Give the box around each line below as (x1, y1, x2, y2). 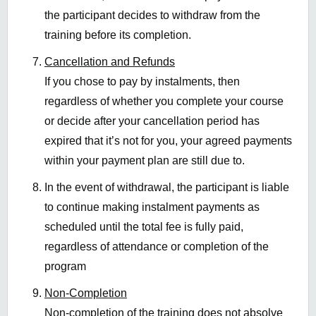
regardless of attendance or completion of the (44, 241, 269, 253)
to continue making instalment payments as (44, 201, 260, 214)
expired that (44, 135, 106, 147)
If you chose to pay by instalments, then (44, 75, 240, 88)
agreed (205, 135, 243, 147)
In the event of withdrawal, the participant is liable (44, 181, 289, 194)
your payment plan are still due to (74, 154, 242, 167)
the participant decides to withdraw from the (44, 9, 260, 22)
